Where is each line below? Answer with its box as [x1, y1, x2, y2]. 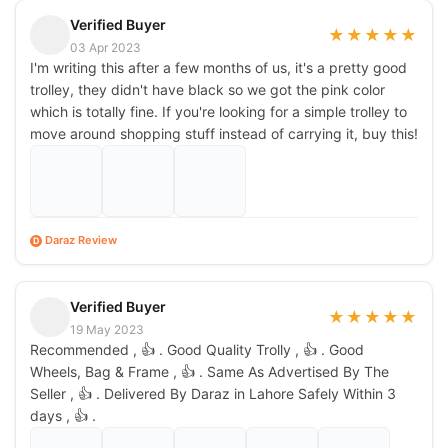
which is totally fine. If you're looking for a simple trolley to [30, 102, 407, 120]
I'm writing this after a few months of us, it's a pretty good [30, 58, 407, 76]
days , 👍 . [30, 406, 96, 424]
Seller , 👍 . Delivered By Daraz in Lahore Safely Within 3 [30, 384, 396, 402]
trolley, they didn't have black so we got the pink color [30, 80, 385, 98]
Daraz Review [45, 233, 117, 248]
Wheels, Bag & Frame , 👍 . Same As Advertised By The [30, 362, 389, 380]
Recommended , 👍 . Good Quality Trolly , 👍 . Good [30, 340, 364, 358]
